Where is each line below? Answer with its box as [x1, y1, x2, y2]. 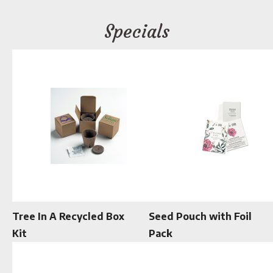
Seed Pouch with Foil [149, 210, 252, 223]
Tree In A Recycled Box [12, 210, 124, 223]
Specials [104, 20, 169, 43]
